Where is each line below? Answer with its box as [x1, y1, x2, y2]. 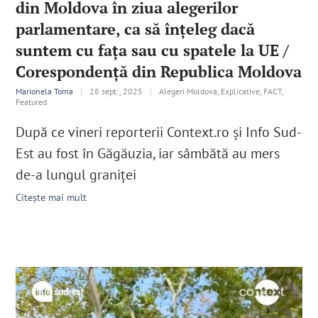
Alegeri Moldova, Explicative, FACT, [159, 86, 284, 97]
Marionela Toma [16, 86, 74, 97]
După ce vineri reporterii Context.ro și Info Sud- [16, 123, 302, 142]
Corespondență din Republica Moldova [16, 61, 302, 82]
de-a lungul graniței [16, 165, 137, 185]
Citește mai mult [16, 191, 87, 204]
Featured [16, 97, 48, 108]
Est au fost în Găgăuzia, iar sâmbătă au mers [16, 144, 280, 163]
